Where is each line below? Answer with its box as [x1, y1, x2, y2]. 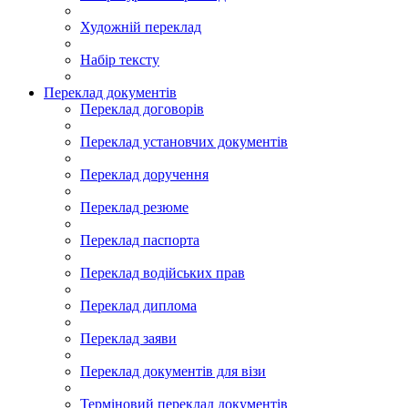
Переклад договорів [80, 101, 204, 117]
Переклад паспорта [80, 232, 199, 248]
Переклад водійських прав [80, 265, 245, 280]
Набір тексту [80, 52, 159, 67]
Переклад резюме [80, 199, 189, 215]
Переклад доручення [80, 167, 209, 182]
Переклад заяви [80, 331, 177, 346]
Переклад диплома [80, 298, 197, 313]
